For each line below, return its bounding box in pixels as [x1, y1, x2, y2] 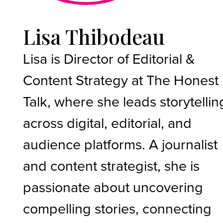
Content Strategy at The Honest [23, 69, 219, 90]
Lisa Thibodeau [23, 22, 165, 50]
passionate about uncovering [23, 176, 204, 197]
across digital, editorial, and [23, 112, 192, 132]
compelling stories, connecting [23, 198, 212, 218]
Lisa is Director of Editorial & [23, 48, 195, 68]
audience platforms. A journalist [23, 133, 218, 154]
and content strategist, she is [23, 155, 200, 175]
